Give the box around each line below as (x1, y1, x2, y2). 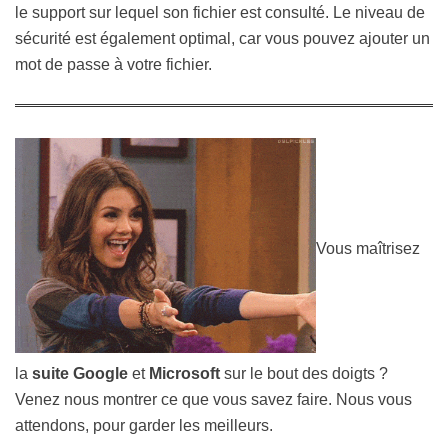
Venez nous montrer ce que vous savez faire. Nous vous (15, 390, 412, 408)
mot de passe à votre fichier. (15, 56, 216, 73)
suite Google (32, 364, 128, 382)
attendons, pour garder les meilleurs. (15, 416, 273, 434)
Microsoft (149, 364, 224, 382)
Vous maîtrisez (316, 239, 420, 257)
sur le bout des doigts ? (224, 364, 388, 382)
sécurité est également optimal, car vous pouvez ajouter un (15, 30, 430, 47)
